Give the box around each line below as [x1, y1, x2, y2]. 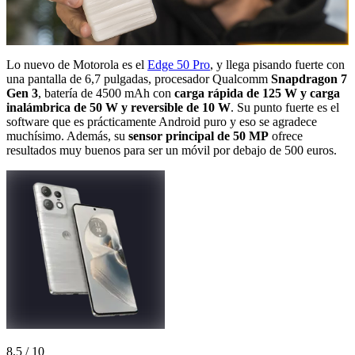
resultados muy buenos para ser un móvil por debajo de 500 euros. [6, 143, 337, 157]
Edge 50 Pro [147, 57, 210, 71]
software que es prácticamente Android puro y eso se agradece [6, 114, 317, 128]
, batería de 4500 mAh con [38, 86, 174, 100]
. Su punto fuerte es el [231, 100, 339, 114]
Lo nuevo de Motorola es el [6, 57, 147, 71]
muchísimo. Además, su [6, 128, 128, 143]
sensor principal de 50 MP [128, 128, 269, 143]
